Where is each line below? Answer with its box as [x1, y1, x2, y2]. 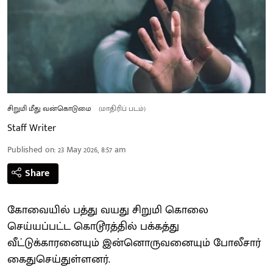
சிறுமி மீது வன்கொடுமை [7, 102, 91, 115]
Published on [7, 142, 54, 157]
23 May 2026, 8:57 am [58, 142, 126, 157]
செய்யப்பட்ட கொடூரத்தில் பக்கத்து [7, 217, 179, 236]
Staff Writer [7, 119, 56, 136]
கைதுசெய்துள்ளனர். [7, 250, 113, 269]
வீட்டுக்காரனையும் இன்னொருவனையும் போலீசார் [7, 233, 261, 252]
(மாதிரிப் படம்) [99, 102, 146, 115]
